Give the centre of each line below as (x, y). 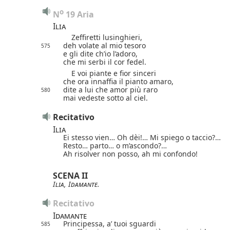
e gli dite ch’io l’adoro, (100, 53)
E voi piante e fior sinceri (110, 73)
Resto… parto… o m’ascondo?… (115, 145)
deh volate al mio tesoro (104, 45)
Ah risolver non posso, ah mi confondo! (130, 154)
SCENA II (70, 175)
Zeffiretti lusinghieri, (103, 37)
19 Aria (79, 14)
